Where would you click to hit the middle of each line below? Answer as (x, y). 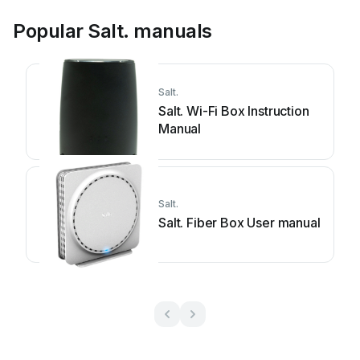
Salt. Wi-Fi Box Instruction (234, 111)
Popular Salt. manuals (112, 31)
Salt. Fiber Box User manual (239, 223)
